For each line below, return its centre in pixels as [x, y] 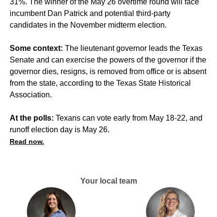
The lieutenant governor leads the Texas [133, 48]
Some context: [36, 48]
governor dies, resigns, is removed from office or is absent [108, 71]
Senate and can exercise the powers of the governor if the [108, 60]
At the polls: [32, 118]
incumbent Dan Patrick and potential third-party [90, 13]
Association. [31, 94]
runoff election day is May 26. [60, 129]
